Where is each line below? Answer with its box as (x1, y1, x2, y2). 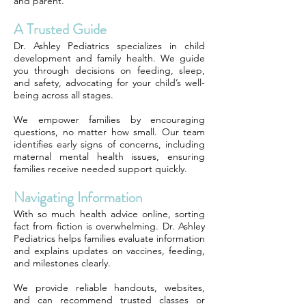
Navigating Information (14, 187, 142, 208)
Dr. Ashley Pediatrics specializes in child (14, 40, 205, 52)
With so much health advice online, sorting (14, 208, 205, 220)
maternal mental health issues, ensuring (14, 150, 205, 163)
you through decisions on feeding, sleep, (14, 64, 205, 76)
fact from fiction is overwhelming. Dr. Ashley (14, 220, 205, 232)
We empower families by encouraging (14, 113, 205, 126)
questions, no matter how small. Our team (14, 126, 205, 138)
